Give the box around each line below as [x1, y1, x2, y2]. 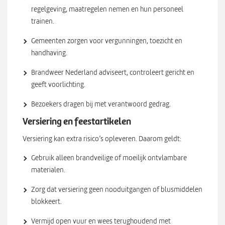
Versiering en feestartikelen [23, 116, 131, 128]
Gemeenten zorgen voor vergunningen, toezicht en [31, 37, 182, 45]
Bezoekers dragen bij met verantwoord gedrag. [31, 100, 171, 108]
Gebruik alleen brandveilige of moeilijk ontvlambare [31, 154, 187, 162]
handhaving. [31, 49, 67, 57]
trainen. [31, 17, 54, 26]
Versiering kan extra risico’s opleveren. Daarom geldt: [23, 135, 181, 143]
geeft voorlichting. [31, 80, 85, 89]
